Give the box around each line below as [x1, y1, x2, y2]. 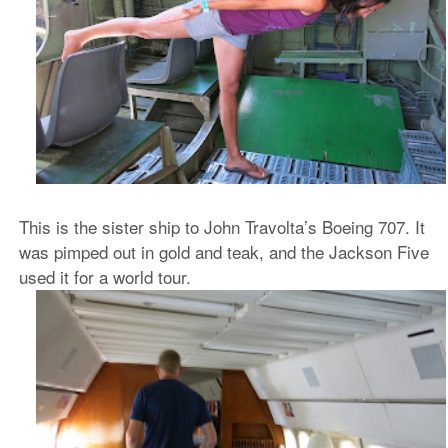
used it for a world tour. [18, 264, 191, 290]
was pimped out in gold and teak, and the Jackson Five [18, 239, 429, 265]
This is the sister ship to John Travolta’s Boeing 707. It [18, 214, 425, 240]
